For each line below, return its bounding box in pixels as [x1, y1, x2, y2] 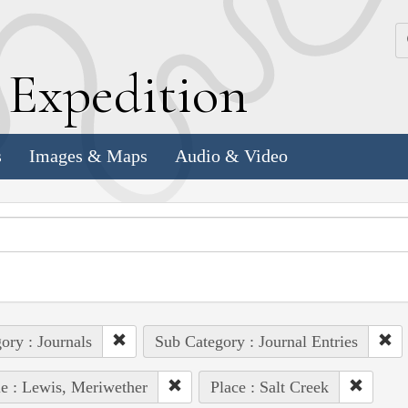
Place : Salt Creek [209, 377, 329, 396]
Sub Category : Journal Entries [154, 331, 358, 351]
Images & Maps [29, 146, 148, 167]
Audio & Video [175, 146, 288, 167]
